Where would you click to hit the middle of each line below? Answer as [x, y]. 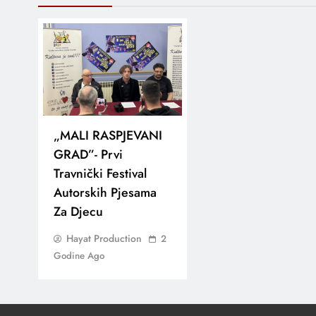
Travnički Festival [100, 173]
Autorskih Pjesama [105, 192]
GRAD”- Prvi [88, 154]
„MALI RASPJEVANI [108, 135]
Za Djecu [78, 211]
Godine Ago [79, 255]
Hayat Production [104, 238]
